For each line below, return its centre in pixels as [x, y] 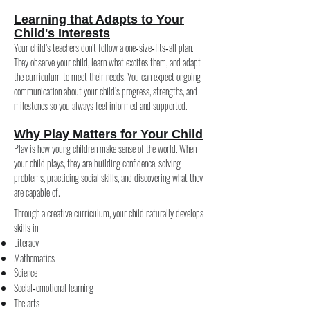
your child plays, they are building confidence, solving [97, 163]
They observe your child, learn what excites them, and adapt [107, 62]
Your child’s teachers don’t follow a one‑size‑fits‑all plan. [103, 47]
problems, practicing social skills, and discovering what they [108, 177]
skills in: [27, 227]
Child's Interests [62, 33]
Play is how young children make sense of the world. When [105, 148]
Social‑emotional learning [54, 288]
